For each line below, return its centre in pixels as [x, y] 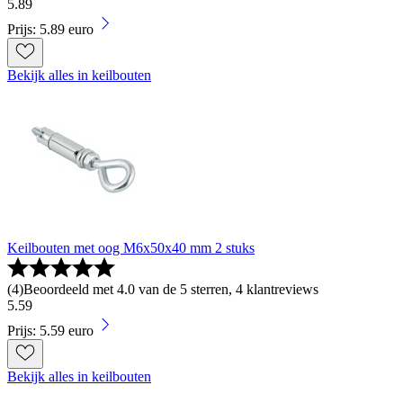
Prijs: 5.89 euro [50, 30]
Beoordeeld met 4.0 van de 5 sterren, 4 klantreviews [171, 290]
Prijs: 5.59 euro [50, 331]
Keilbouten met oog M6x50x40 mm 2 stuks [131, 248]
